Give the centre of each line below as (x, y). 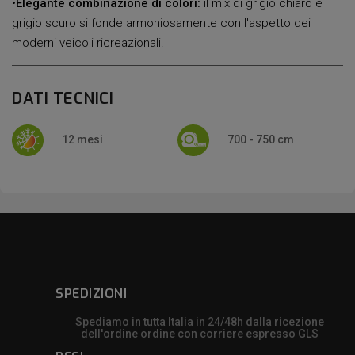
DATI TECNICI (63, 98)
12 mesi (82, 139)
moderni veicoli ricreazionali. (88, 42)
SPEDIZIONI (91, 293)
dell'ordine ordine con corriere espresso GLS (199, 333)
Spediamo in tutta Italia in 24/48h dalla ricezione (199, 321)
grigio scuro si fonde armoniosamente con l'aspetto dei (161, 23)
